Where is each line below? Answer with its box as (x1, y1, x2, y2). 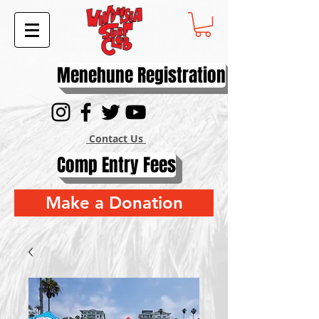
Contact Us (86, 132, 146, 146)
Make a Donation (45, 192, 183, 214)
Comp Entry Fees (57, 152, 176, 179)
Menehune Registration (57, 62, 226, 89)
